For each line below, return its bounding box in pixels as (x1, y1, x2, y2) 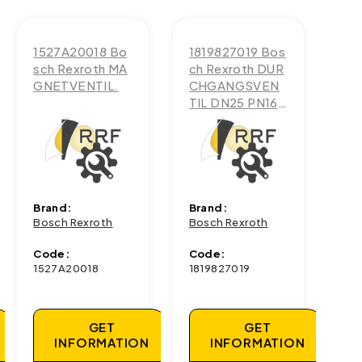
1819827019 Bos (188, 44, 286, 59)
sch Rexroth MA (33, 61, 128, 76)
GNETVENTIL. (33, 78, 119, 93)
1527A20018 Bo (33, 44, 128, 59)
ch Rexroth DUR (188, 61, 284, 76)
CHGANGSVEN (188, 78, 280, 93)
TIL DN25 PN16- (188, 95, 285, 110)
